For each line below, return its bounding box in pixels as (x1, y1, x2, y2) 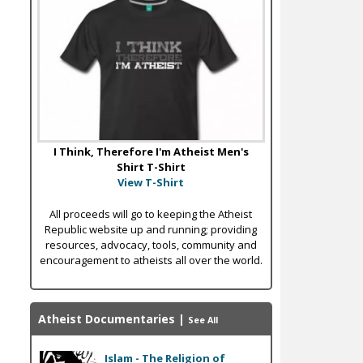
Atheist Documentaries (37, 311, 175, 327)
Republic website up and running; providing (45, 222, 258, 237)
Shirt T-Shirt (116, 160, 186, 175)
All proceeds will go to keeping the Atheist (49, 207, 253, 222)
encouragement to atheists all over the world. (39, 253, 263, 268)
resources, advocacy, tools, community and (45, 237, 257, 253)
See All (187, 314, 218, 327)
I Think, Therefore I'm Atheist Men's (53, 144, 249, 160)
